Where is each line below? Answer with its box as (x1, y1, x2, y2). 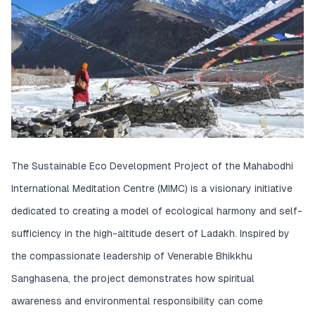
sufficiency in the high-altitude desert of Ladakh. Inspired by (11, 228, 290, 240)
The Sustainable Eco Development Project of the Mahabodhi (11, 160, 293, 172)
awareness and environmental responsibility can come (11, 295, 263, 307)
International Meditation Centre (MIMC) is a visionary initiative (11, 183, 292, 195)
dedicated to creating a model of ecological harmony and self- (11, 205, 302, 217)
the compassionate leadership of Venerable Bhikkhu (11, 250, 252, 262)
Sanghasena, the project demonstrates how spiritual (11, 273, 255, 285)
